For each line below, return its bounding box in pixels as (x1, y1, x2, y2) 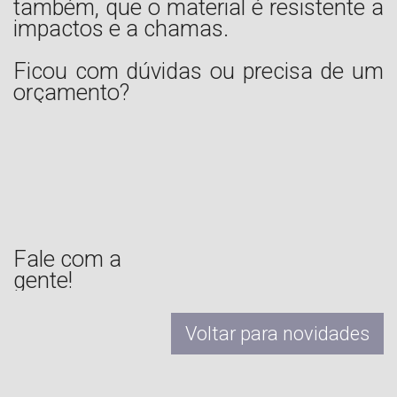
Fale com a (13, 245, 121, 272)
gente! (13, 266, 73, 293)
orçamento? (13, 78, 135, 105)
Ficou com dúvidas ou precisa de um (13, 57, 384, 84)
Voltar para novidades (185, 322, 370, 345)
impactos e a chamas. (13, 14, 229, 42)
